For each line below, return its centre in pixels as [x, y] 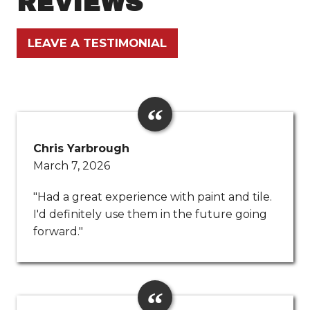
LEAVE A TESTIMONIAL [97, 43]
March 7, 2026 [72, 166]
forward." [58, 232]
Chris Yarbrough [81, 149]
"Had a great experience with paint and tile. [153, 197]
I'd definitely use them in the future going [150, 215]
